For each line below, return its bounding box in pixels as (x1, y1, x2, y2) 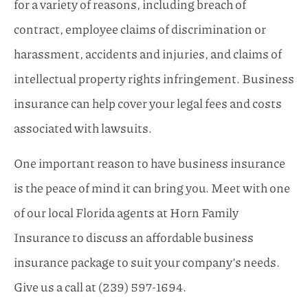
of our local (14, 203, 76, 221)
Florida (76, 203, 117, 221)
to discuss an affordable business (72, 228, 254, 246)
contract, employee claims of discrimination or (14, 20, 266, 38)
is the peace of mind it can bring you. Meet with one (14, 178, 290, 197)
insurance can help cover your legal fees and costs (14, 94, 282, 113)
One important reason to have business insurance (14, 153, 285, 172)
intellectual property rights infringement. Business (14, 69, 294, 88)
